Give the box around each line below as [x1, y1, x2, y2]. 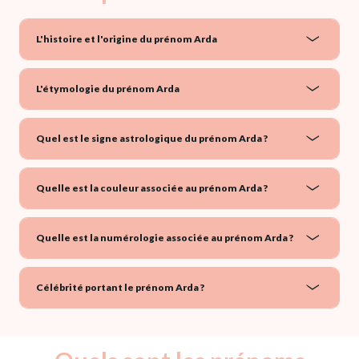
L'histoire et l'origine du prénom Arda [36, 32, 217, 45]
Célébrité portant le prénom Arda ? [36, 280, 204, 293]
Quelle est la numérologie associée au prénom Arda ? [36, 231, 293, 244]
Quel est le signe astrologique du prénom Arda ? [36, 131, 268, 144]
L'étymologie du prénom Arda [36, 82, 179, 95]
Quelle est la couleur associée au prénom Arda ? [36, 181, 268, 194]
